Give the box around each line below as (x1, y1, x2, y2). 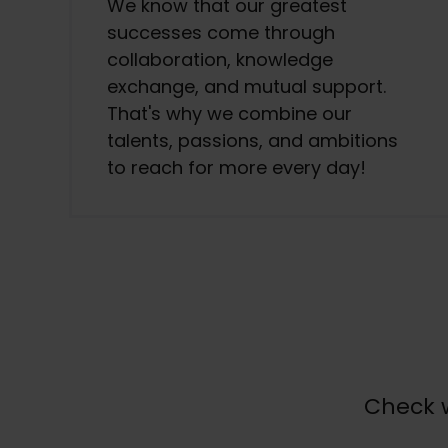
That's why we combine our (107, 100, 352, 126)
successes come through (107, 19, 335, 45)
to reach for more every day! (107, 154, 366, 180)
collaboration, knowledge (107, 46, 333, 72)
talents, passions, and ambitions (107, 127, 398, 153)
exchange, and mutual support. (107, 73, 386, 99)
